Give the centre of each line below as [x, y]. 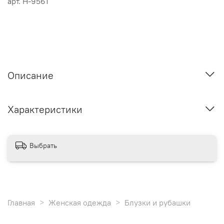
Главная [21, 202]
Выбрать [43, 145]
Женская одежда [80, 202]
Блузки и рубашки [157, 202]
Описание [30, 75]
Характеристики [45, 109]
